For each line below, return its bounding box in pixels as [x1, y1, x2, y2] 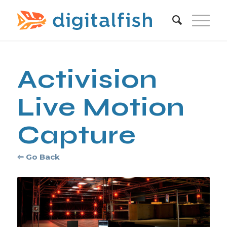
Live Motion [17, 92, 185, 123]
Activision [17, 64, 158, 95]
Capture [17, 120, 136, 150]
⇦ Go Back [17, 152, 60, 162]
